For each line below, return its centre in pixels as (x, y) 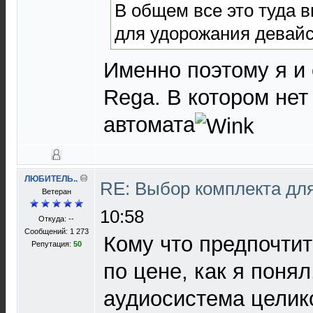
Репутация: (52, 244)
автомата (149, 124)
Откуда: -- (56, 219)
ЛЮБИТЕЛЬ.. (51, 179)
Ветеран (56, 191)
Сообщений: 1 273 (56, 231)
